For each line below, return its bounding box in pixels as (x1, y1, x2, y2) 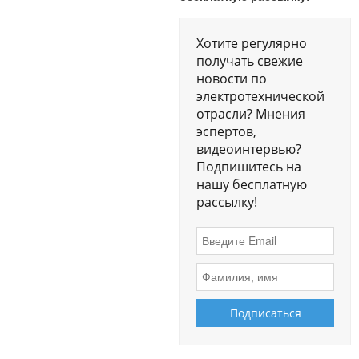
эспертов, (196, 122, 256, 140)
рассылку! (196, 192, 257, 211)
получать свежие (196, 51, 303, 70)
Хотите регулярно (196, 34, 307, 52)
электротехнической (196, 87, 325, 105)
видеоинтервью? (196, 139, 301, 158)
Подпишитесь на (196, 157, 301, 175)
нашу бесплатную (196, 175, 307, 193)
